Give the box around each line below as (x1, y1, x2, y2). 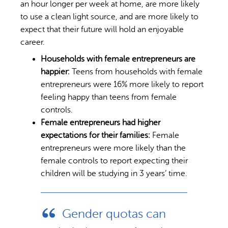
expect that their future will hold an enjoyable (20, 25, 184, 35)
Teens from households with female (70, 67, 203, 77)
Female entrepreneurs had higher (41, 118, 160, 128)
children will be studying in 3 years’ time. (41, 169, 187, 179)
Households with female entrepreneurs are (41, 54, 195, 64)
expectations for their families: (41, 131, 150, 140)
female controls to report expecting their (41, 156, 188, 166)
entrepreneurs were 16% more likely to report (41, 80, 204, 90)
